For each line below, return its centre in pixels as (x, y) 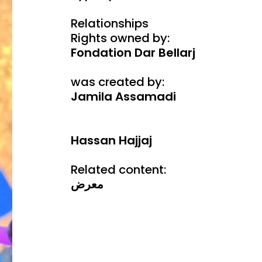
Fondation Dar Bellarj (133, 53)
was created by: (117, 82)
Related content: (118, 170)
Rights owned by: (120, 38)
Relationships (109, 23)
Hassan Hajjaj (111, 140)
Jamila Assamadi (123, 96)
